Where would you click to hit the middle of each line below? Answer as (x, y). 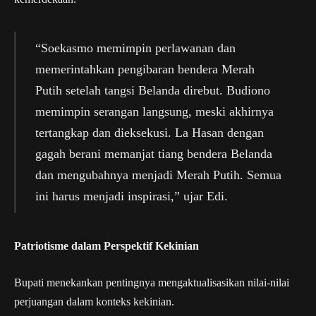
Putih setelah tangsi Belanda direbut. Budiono (152, 91)
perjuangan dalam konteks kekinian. (94, 301)
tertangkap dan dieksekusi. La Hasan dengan (149, 133)
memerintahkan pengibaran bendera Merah (145, 69)
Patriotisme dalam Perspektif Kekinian (107, 246)
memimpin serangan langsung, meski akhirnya (154, 112)
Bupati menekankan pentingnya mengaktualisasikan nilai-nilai (152, 282)
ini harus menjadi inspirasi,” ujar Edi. (131, 196)
